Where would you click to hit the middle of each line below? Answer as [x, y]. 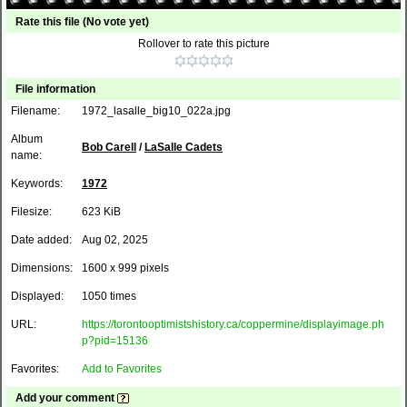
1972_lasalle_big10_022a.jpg [156, 111]
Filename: [35, 111]
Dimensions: [42, 268]
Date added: [41, 240]
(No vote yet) [116, 22]
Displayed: [37, 296]
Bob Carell [109, 147]
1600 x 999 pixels [125, 268]
